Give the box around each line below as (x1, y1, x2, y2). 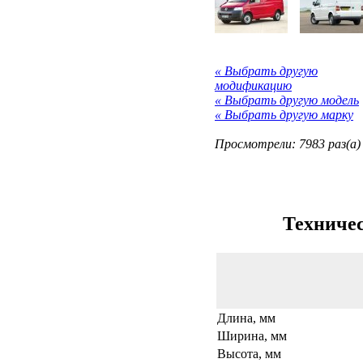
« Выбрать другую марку (215, 107, 353, 122)
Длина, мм (217, 310, 275, 325)
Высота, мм (217, 346, 281, 361)
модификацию (215, 78, 292, 92)
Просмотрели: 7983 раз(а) (215, 136, 361, 151)
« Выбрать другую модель (215, 92, 359, 107)
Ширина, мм (217, 328, 287, 343)
